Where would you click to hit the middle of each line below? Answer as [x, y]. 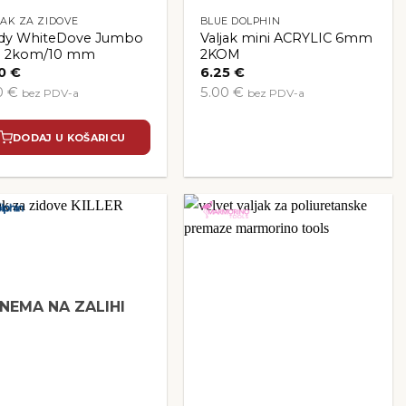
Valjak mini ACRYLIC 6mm [286, 38]
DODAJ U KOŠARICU [69, 137]
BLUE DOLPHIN [240, 22]
